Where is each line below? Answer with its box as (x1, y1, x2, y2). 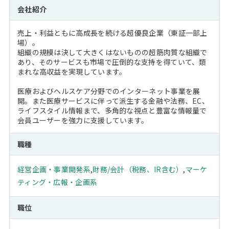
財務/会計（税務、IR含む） (93, 164, 184, 174)
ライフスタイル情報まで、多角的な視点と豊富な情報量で (17, 105, 207, 116)
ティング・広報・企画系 (17, 177, 98, 187)
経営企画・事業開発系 (17, 164, 90, 174)
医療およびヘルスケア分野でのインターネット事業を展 (17, 86, 200, 96)
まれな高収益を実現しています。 (17, 66, 127, 77)
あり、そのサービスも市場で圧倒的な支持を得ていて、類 (17, 57, 207, 67)
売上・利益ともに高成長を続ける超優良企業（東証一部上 (17, 28, 208, 38)
